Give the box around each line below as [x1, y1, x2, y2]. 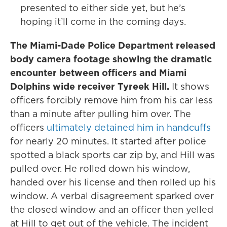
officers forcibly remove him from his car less [10, 94, 213, 106]
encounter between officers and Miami [10, 66, 186, 79]
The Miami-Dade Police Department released [10, 39, 215, 52]
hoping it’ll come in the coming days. [20, 15, 186, 28]
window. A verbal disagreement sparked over [10, 190, 214, 202]
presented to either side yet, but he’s [20, 2, 185, 14]
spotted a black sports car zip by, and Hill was [10, 148, 215, 161]
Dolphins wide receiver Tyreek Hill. [10, 80, 169, 93]
